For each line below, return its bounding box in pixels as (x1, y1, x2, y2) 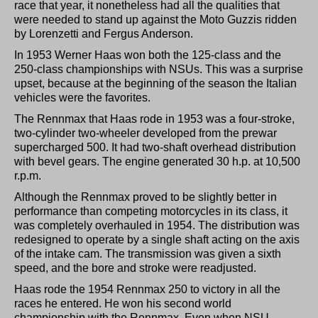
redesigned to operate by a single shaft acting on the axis (14, 233, 300, 246)
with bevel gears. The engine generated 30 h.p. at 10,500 (14, 155, 300, 168)
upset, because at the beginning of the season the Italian (14, 77, 297, 89)
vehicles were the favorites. (14, 91, 150, 104)
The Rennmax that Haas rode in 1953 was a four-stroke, (14, 112, 295, 125)
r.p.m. (14, 169, 41, 182)
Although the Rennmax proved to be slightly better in (14, 190, 277, 203)
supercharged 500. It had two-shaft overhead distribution (14, 141, 296, 153)
